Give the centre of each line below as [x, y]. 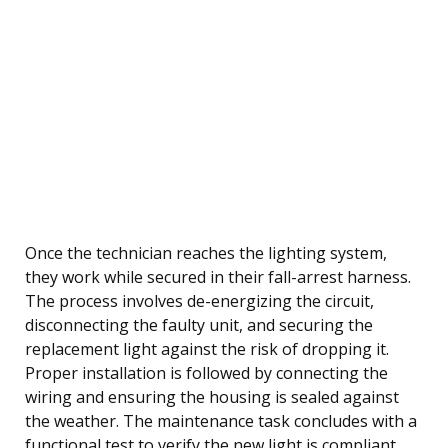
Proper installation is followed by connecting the [206, 373]
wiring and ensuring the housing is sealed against [212, 397]
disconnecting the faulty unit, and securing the [199, 325]
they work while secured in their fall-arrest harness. [218, 277]
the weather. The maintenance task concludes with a [221, 421]
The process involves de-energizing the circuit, [199, 301]
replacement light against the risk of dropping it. [207, 349]
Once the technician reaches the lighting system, [206, 253]
